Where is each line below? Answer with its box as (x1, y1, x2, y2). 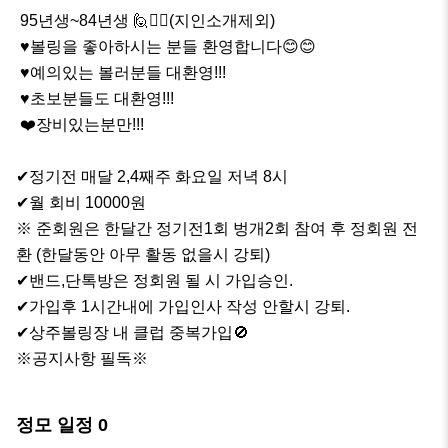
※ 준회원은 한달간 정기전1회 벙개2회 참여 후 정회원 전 (16, 220, 418, 238)
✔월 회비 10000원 (16, 194, 146, 212)
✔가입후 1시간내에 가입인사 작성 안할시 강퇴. (16, 298, 350, 316)
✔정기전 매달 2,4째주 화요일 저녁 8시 (16, 168, 288, 186)
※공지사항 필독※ (16, 350, 148, 368)
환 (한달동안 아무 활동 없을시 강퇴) (16, 246, 270, 264)
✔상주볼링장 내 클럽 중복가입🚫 (16, 324, 249, 342)
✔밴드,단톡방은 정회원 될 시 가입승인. (16, 272, 293, 290)
